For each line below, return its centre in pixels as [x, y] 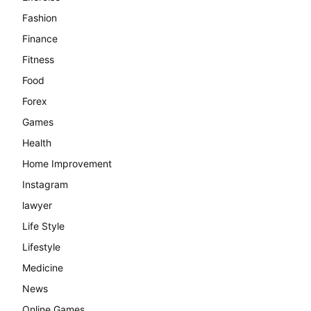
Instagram [45, 184]
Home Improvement [67, 163]
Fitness [38, 59]
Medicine [43, 267]
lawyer [37, 205]
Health [37, 142]
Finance [40, 38]
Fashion [40, 17]
